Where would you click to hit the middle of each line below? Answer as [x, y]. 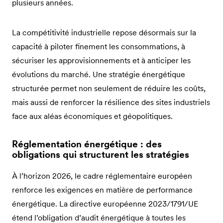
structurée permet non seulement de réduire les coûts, [109, 88]
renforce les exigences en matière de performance [102, 190]
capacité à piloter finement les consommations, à [99, 46]
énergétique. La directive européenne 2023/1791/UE [105, 204]
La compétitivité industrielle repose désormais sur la [104, 32]
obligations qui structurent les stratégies [101, 154]
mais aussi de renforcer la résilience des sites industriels [111, 102]
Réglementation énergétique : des [87, 144]
